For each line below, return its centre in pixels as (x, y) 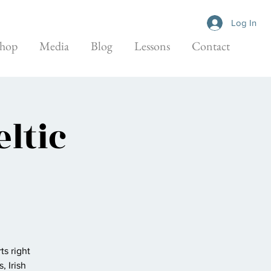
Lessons (152, 46)
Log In (244, 23)
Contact (211, 46)
